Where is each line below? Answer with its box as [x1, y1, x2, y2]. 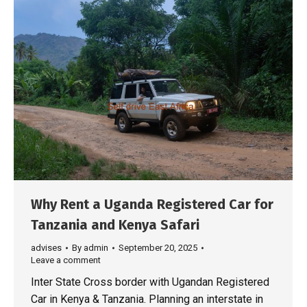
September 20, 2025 [119, 242, 197, 253]
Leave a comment [31, 254, 101, 265]
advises [31, 242, 62, 253]
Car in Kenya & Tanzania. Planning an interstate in [31, 292, 263, 306]
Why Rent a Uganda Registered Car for [31, 195, 273, 212]
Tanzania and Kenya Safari [31, 216, 199, 233]
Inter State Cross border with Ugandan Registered [31, 275, 269, 288]
